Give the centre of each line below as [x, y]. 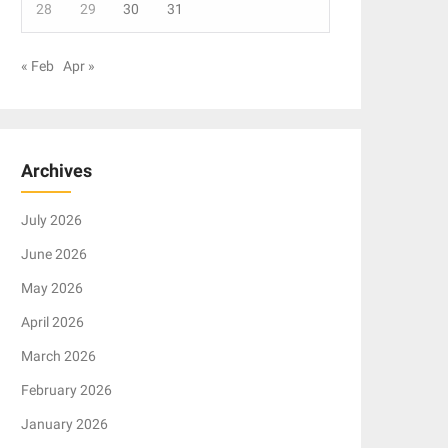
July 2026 [52, 220]
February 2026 [67, 390]
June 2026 [54, 254]
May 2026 [52, 288]
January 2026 [65, 424]
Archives [57, 170]
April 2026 [53, 322]
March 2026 [59, 356]
